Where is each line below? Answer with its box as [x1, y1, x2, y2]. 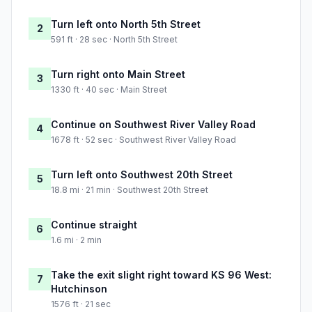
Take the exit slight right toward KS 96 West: [51, 269, 272, 281]
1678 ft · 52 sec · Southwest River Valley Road [51, 134, 236, 146]
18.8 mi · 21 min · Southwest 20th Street [51, 185, 208, 196]
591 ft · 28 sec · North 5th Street [51, 34, 178, 45]
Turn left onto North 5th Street [51, 18, 201, 31]
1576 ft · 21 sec [51, 299, 111, 310]
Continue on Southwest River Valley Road [51, 118, 256, 131]
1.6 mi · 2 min [51, 235, 102, 246]
